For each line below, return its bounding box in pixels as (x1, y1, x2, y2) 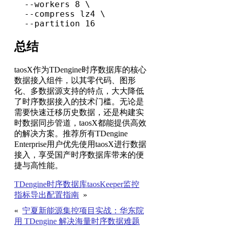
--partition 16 (24, 18, 95, 28)
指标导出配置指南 (14, 190, 79, 199)
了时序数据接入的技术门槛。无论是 (14, 97, 144, 106)
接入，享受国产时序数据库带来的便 (14, 150, 144, 159)
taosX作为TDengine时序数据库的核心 (14, 65, 146, 74)
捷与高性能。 (14, 161, 63, 170)
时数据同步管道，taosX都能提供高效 (14, 118, 146, 127)
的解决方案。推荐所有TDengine (14, 129, 128, 138)
